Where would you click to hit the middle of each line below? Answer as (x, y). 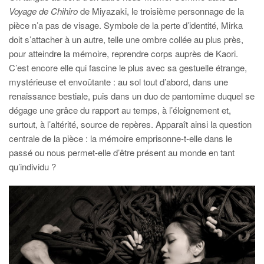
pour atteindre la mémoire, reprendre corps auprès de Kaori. (123, 54)
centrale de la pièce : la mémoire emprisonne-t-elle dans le (121, 138)
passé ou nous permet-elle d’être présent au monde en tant (122, 153)
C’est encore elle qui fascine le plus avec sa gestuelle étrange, (128, 68)
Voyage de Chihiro (44, 11)
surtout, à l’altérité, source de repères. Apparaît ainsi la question (130, 124)
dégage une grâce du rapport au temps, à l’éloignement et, (120, 110)
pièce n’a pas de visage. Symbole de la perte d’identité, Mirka (126, 25)
